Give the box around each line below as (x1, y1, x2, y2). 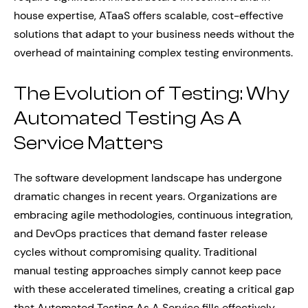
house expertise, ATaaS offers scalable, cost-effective (14, 8, 283, 23)
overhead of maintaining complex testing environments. (14, 45, 293, 60)
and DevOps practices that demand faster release (14, 226, 267, 241)
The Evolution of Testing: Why (14, 82, 289, 104)
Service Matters (14, 131, 163, 154)
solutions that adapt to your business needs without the (14, 26, 294, 41)
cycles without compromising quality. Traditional (14, 245, 257, 260)
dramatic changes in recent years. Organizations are (14, 189, 277, 204)
